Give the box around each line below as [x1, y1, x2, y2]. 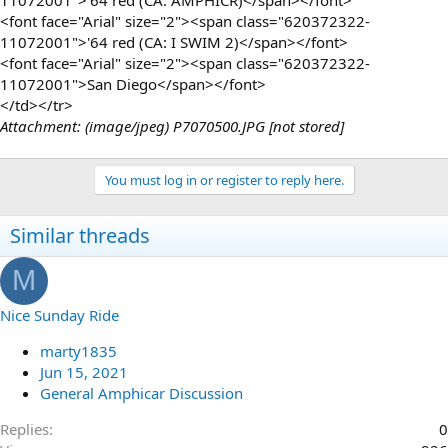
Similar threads [10, 221, 150, 249]
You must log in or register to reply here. [104, 170, 344, 189]
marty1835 [40, 340, 117, 361]
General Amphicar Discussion [40, 382, 243, 403]
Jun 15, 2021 [40, 361, 128, 382]
